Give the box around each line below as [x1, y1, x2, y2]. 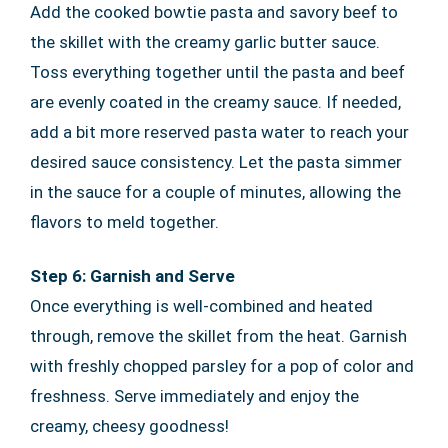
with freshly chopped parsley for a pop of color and [30, 355, 414, 376]
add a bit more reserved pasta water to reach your [30, 121, 409, 142]
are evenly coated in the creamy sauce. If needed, [30, 91, 401, 112]
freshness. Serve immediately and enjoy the [30, 385, 359, 406]
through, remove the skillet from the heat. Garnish [30, 325, 407, 346]
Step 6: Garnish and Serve [30, 265, 235, 286]
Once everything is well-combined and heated [30, 295, 373, 316]
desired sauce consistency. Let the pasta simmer [30, 151, 402, 172]
